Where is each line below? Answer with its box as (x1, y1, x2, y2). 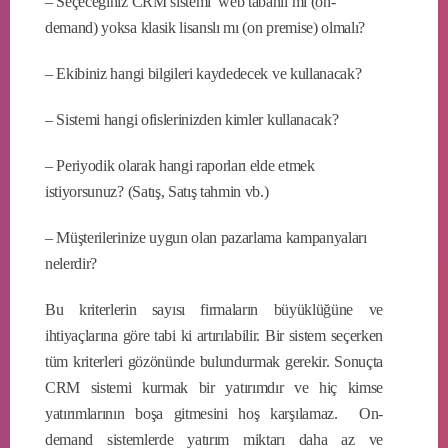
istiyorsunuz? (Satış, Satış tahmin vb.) (45, 182, 269, 200)
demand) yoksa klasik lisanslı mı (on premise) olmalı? (45, 18, 366, 36)
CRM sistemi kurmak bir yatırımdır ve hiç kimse (45, 378, 383, 396)
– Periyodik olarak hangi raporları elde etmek (45, 156, 315, 174)
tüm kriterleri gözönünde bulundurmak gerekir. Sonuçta (45, 352, 383, 370)
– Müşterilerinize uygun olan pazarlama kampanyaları (45, 228, 367, 246)
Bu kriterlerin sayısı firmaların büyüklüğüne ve (45, 300, 383, 318)
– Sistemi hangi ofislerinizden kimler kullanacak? (45, 110, 339, 128)
